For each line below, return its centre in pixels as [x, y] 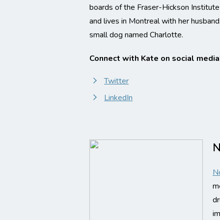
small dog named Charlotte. [136, 35]
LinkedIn [118, 98]
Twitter [116, 81]
